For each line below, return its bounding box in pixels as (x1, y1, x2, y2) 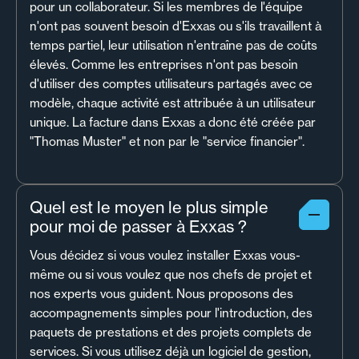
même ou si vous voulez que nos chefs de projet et (30, 266, 312, 282)
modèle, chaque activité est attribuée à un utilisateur (30, 95, 316, 111)
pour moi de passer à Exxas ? (30, 216, 247, 236)
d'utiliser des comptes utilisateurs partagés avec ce (30, 75, 313, 91)
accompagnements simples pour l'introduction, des (30, 305, 313, 321)
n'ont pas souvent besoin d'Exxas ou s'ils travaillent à (30, 18, 321, 34)
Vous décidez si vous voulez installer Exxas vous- (30, 247, 301, 263)
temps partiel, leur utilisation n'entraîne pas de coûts (30, 37, 317, 53)
